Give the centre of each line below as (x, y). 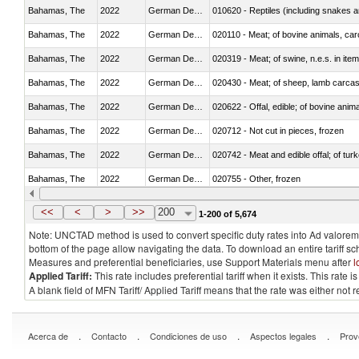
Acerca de (48, 336)
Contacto (109, 336)
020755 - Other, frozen (256, 178)
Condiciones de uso (188, 336)
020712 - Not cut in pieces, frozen (278, 130)
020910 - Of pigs (245, 202)
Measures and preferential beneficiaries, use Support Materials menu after (191, 262)
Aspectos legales (283, 336)
